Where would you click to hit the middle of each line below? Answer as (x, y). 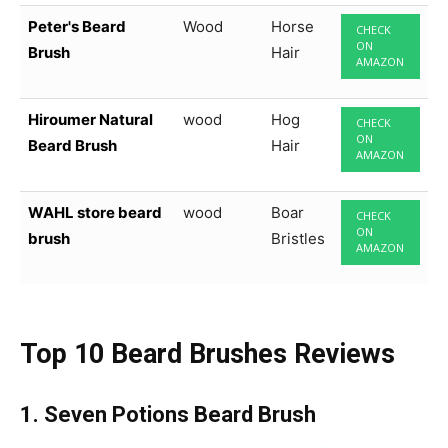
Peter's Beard (77, 27)
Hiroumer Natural (90, 120)
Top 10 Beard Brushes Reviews (207, 354)
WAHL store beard (95, 213)
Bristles (298, 239)
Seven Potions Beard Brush (182, 415)
